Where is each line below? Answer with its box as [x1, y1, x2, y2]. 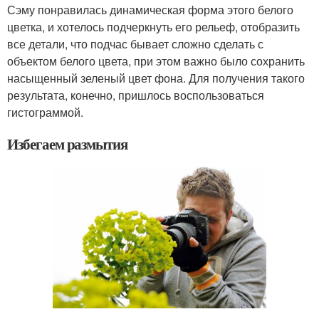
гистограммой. [7, 103, 83, 120]
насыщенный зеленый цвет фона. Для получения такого [7, 69, 305, 86]
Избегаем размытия [7, 132, 128, 155]
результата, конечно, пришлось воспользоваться [7, 86, 264, 103]
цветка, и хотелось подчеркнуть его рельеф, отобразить [7, 18, 300, 35]
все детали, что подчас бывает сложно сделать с [7, 35, 263, 52]
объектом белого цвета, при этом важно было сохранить [7, 52, 305, 69]
